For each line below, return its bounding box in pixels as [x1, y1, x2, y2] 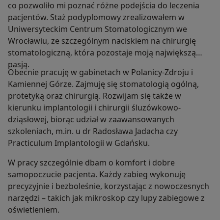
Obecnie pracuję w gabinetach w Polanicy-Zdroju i [8, 67, 193, 78]
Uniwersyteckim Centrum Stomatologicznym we [8, 24, 187, 35]
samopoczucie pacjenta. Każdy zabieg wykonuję [8, 169, 186, 180]
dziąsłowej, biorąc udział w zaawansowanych [8, 114, 174, 125]
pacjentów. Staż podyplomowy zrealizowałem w [8, 12, 185, 23]
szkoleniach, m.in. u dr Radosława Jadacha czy [8, 126, 178, 137]
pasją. [8, 59, 29, 70]
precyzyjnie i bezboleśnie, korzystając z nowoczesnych [8, 181, 209, 192]
